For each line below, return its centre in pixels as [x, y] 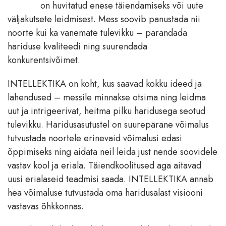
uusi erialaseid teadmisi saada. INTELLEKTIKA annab [110, 179]
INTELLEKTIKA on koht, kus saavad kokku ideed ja [105, 84]
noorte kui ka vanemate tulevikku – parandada [97, 33]
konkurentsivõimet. [44, 60]
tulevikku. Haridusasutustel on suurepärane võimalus [108, 125]
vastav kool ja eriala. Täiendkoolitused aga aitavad [104, 166]
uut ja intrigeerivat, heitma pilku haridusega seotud [106, 111]
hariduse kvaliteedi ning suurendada [77, 47]
